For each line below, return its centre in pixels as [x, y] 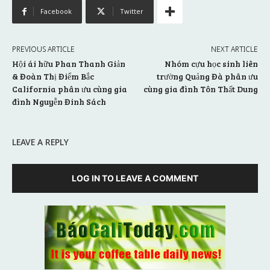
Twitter [132, 11]
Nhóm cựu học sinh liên [211, 64]
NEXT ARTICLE [234, 49]
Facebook [56, 11]
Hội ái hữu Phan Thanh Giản [69, 64]
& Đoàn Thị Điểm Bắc [53, 77]
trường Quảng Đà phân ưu [207, 77]
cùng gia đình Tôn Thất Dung [200, 89]
